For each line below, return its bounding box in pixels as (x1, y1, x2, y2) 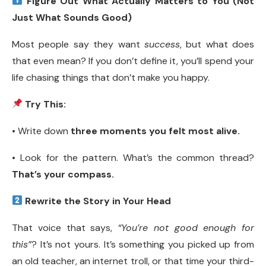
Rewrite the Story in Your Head (23, 194, 172, 207)
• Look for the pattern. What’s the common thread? (12, 151, 254, 164)
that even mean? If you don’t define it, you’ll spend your (12, 54, 254, 67)
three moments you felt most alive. (71, 124, 240, 137)
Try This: (25, 97, 66, 110)
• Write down (12, 124, 71, 137)
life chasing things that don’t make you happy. (12, 71, 210, 84)
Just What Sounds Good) (12, 11, 132, 24)
